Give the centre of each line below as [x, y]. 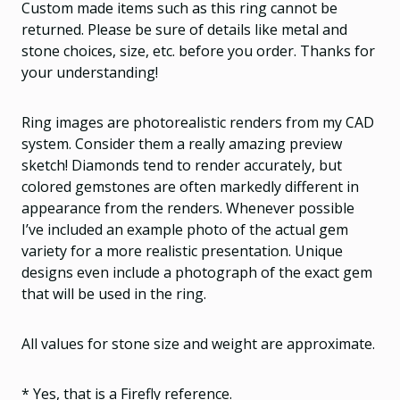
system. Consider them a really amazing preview [182, 143]
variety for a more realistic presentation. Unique [182, 250]
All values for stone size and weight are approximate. [198, 343]
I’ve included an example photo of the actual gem [185, 229]
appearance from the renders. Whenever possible [188, 208]
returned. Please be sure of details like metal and [184, 29]
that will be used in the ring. [114, 293]
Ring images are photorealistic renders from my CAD [198, 122]
